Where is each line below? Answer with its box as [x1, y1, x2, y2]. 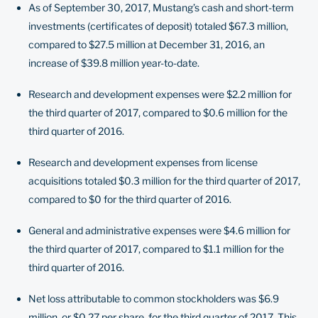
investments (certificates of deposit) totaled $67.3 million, [28, 20, 288, 32]
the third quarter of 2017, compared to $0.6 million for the [28, 106, 287, 119]
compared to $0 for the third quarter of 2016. [28, 193, 231, 205]
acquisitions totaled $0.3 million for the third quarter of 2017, [28, 175, 300, 187]
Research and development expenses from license [28, 156, 258, 168]
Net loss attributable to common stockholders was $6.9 [28, 292, 279, 305]
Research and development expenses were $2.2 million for [28, 88, 292, 100]
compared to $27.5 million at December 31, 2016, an [28, 38, 265, 50]
